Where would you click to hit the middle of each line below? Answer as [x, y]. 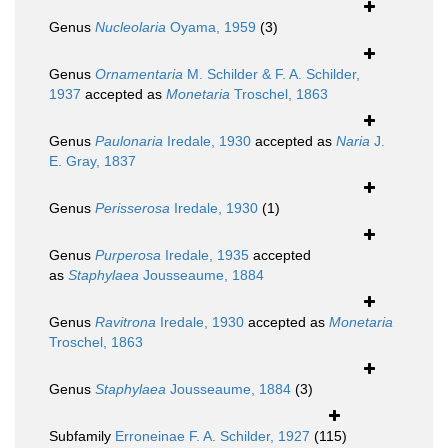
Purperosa [128, 255]
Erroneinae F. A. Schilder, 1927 [212, 436]
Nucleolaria [130, 27]
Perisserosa [132, 208]
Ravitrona [125, 322]
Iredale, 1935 [205, 255]
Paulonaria [129, 141]
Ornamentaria [139, 74]
